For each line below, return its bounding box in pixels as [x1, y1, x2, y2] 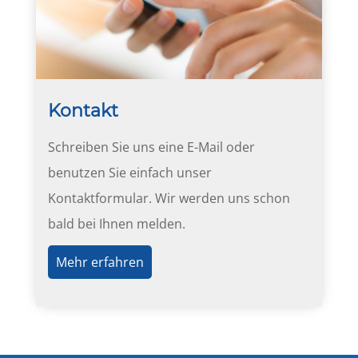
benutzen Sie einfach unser [47, 163, 212, 181]
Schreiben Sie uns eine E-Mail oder [47, 137, 255, 156]
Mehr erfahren [55, 253, 144, 271]
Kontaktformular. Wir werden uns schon [47, 189, 290, 207]
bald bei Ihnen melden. [47, 214, 185, 233]
